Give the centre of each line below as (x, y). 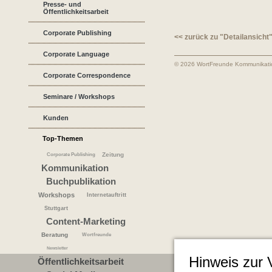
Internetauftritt (107, 195)
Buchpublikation (81, 182)
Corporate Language (76, 54)
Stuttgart (56, 208)
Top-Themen (63, 138)
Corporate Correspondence (87, 75)
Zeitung (113, 155)
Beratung (55, 235)
